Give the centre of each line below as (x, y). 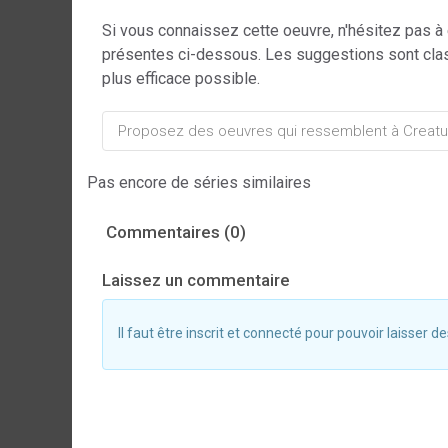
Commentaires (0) (174, 232)
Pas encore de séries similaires (199, 182)
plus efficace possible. (181, 78)
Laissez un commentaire (196, 280)
